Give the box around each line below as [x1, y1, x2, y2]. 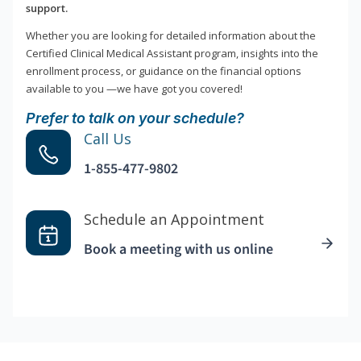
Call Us [84, 129, 131, 149]
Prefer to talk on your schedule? [26, 110, 244, 127]
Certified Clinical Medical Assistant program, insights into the [26, 46, 318, 61]
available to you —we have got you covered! [26, 81, 243, 97]
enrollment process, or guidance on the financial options [26, 64, 301, 79]
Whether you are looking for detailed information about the [26, 28, 316, 44]
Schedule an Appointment [84, 210, 264, 230]
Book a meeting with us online [84, 239, 273, 260]
